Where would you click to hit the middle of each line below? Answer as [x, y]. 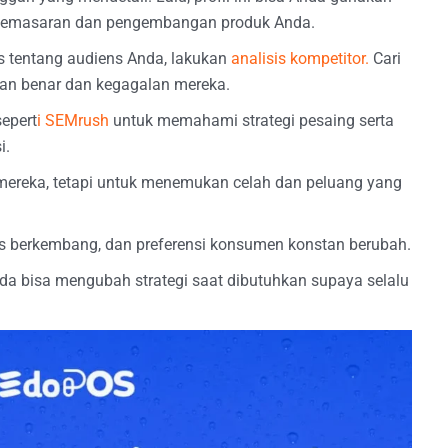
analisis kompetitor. [300, 58]
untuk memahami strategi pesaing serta [251, 120]
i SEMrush [73, 120]
